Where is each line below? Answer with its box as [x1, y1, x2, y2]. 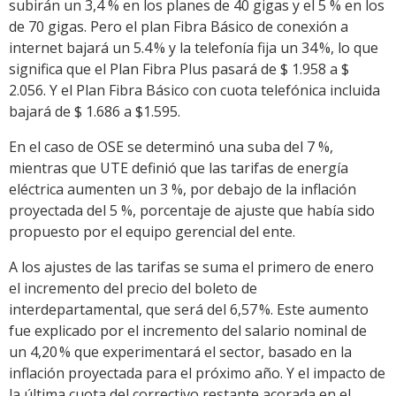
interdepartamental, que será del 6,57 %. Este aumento [9, 300, 369, 320]
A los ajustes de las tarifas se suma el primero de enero [9, 257, 374, 278]
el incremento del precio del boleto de [9, 278, 257, 299]
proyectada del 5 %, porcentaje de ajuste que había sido [9, 201, 375, 221]
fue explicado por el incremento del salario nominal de [9, 321, 367, 341]
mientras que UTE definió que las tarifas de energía [9, 158, 348, 179]
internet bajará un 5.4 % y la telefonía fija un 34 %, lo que [9, 38, 378, 58]
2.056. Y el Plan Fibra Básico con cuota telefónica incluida [9, 80, 380, 101]
